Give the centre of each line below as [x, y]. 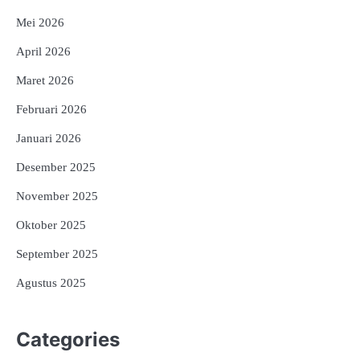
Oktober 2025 [51, 225]
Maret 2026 [45, 80]
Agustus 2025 [51, 282]
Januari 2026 [49, 138]
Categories [68, 339]
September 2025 [57, 254]
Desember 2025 [56, 167]
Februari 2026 [51, 109]
